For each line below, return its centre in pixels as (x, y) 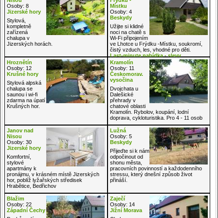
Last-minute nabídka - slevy (145, 55)
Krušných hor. (23, 106)
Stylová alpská (24, 82)
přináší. (118, 180)
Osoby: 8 (18, 6)
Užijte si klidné (127, 26)
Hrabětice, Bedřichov (32, 186)
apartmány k (22, 168)
